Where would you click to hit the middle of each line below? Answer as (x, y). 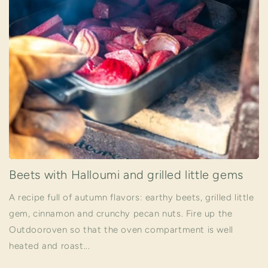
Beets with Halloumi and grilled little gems (126, 175)
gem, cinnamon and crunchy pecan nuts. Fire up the (121, 214)
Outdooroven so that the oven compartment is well (121, 230)
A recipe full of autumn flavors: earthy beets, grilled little (132, 197)
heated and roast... (50, 246)
